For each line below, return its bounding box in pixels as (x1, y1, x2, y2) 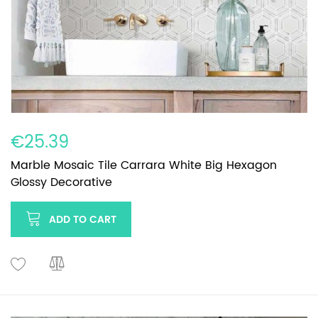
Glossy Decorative (11, 172, 112, 192)
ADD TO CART (49, 211, 116, 228)
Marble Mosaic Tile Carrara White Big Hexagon (11, 155, 277, 175)
